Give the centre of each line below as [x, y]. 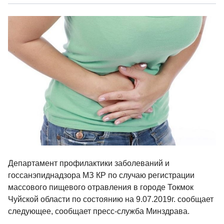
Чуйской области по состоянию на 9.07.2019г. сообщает [111, 199]
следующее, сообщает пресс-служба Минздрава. [99, 211]
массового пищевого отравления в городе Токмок [101, 187]
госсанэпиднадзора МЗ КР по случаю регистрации [101, 175]
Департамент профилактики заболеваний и [89, 163]
